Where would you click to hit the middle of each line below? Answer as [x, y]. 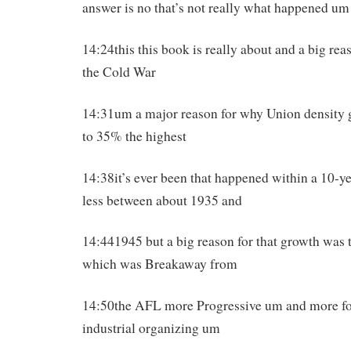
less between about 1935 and [162, 200]
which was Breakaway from [160, 264]
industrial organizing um [151, 328]
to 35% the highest [134, 136]
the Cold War [119, 71]
